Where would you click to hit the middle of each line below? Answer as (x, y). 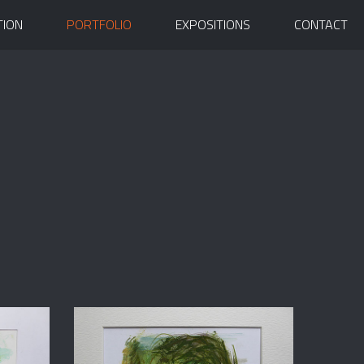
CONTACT (321, 24)
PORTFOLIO (99, 24)
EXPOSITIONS (213, 24)
